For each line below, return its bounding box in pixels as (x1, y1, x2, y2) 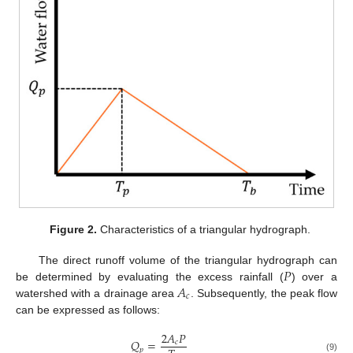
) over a (291, 269, 338, 283)
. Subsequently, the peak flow (191, 286, 337, 299)
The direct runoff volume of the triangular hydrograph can (38, 253, 337, 266)
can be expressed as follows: (16, 303, 160, 316)
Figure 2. (49, 223, 97, 236)
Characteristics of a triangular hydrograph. (96, 223, 310, 236)
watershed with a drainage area (16, 286, 177, 299)
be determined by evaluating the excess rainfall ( (16, 269, 284, 283)
